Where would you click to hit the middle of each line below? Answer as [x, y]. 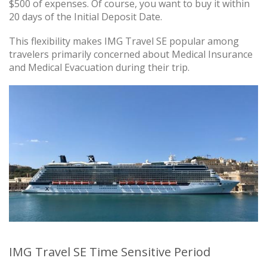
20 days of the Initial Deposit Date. [86, 16]
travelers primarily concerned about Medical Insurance [131, 54]
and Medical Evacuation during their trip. [99, 67]
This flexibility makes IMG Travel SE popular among [124, 41]
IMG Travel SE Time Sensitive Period [110, 252]
